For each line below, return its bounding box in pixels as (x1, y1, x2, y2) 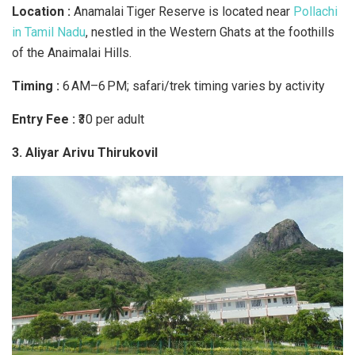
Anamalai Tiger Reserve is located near (71, 3, 293, 19)
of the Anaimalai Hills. (12, 44, 132, 60)
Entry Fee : (12, 111, 78, 127)
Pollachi (293, 3, 338, 19)
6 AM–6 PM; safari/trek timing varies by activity (63, 78, 325, 94)
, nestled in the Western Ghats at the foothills (86, 24, 334, 40)
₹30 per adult (78, 111, 144, 127)
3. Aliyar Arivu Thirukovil (12, 144, 158, 160)
